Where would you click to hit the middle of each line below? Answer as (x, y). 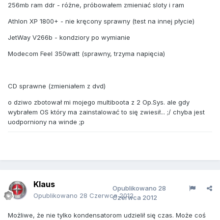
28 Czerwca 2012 (107, 195)
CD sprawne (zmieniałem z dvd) (57, 86)
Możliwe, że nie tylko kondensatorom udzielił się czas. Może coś (107, 215)
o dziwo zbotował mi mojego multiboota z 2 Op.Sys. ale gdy (99, 102)
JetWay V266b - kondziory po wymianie (69, 37)
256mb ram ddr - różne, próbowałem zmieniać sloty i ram (96, 5)
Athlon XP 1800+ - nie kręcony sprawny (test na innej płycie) (101, 21)
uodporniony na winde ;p (46, 122)
